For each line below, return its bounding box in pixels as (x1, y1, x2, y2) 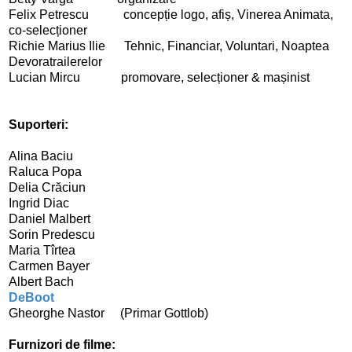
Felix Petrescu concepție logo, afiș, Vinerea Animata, (9, 7, 333, 21)
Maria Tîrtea (9, 243, 75, 257)
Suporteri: (9, 117, 68, 131)
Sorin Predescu (9, 227, 95, 241)
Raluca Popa (9, 164, 85, 178)
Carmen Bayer (9, 258, 90, 273)
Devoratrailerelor (9, 54, 105, 68)
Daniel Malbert (9, 211, 93, 225)
